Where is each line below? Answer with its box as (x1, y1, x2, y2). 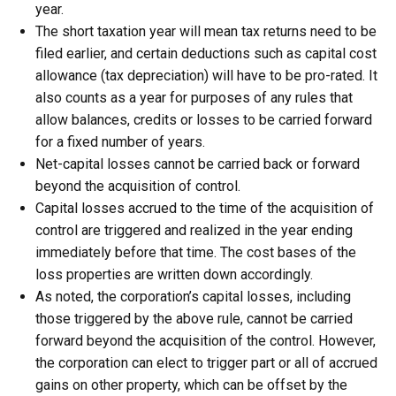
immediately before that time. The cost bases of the (35, 244, 356, 261)
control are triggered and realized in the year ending (35, 222, 353, 239)
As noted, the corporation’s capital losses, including (35, 288, 351, 305)
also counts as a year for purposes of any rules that (35, 89, 353, 106)
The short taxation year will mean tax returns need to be (35, 23, 377, 40)
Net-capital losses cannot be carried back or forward (35, 156, 360, 172)
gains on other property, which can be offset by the (35, 377, 347, 393)
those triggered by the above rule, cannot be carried (35, 310, 353, 327)
